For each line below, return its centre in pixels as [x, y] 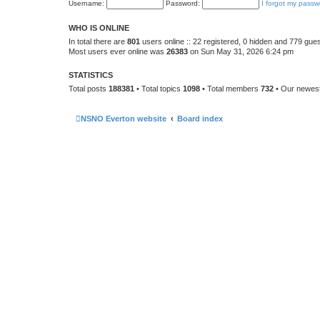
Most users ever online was [117, 51]
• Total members [230, 89]
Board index [200, 118]
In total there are [98, 41]
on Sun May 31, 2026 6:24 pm [241, 51]
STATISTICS [91, 75]
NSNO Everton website [124, 118]
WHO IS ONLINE [99, 28]
